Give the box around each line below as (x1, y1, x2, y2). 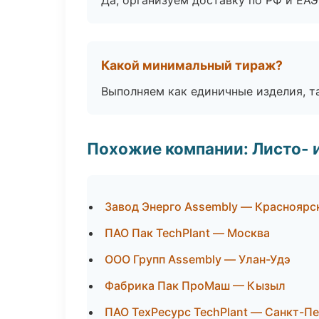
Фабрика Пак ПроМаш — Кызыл (105, 278, 286, 293)
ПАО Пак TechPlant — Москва (105, 226, 270, 240)
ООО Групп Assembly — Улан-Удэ (105, 252, 291, 266)
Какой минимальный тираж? (101, 58, 283, 73)
